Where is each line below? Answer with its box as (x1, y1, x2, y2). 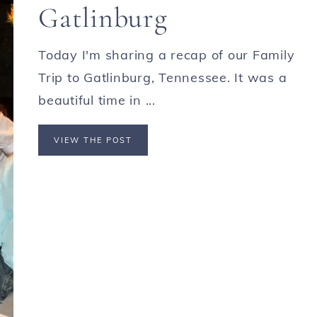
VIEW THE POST (54, 134, 132, 145)
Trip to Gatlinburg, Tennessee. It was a (38, 69, 287, 86)
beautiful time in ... (38, 91, 156, 108)
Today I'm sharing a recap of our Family (38, 46, 295, 63)
